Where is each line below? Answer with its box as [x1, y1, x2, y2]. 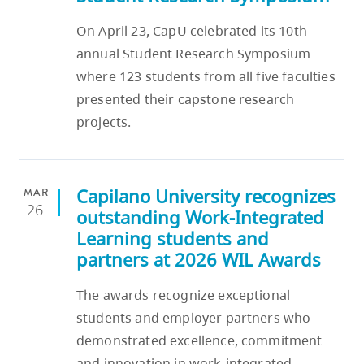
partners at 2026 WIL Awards [76, 248, 321, 272]
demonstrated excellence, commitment [76, 331, 323, 350]
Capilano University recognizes [76, 184, 336, 209]
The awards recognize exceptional [76, 286, 291, 305]
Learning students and [76, 227, 269, 251]
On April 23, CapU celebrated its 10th [76, 22, 307, 41]
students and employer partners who [76, 309, 311, 327]
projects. [76, 113, 132, 132]
